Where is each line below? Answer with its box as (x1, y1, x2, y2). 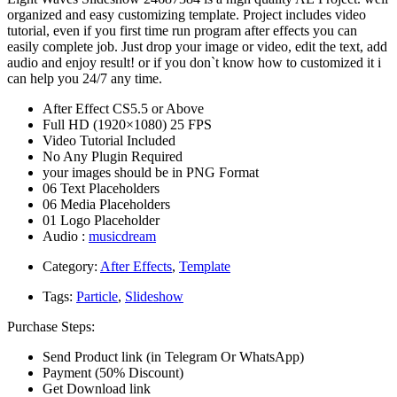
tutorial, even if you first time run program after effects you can (7, 22, 357, 38)
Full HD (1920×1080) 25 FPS (43, 116, 212, 132)
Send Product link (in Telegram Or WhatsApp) (43, 348, 304, 364)
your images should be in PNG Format (43, 164, 259, 180)
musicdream (89, 228, 156, 244)
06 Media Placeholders (43, 196, 170, 212)
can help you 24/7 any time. (7, 70, 162, 86)
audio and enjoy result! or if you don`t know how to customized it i (7, 54, 381, 70)
